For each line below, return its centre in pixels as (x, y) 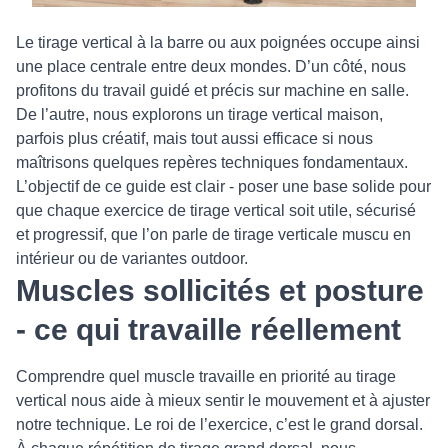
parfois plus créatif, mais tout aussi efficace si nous (194, 138)
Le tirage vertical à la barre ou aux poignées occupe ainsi (218, 42)
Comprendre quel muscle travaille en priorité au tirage (206, 376)
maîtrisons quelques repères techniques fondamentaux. (212, 162)
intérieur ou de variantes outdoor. (132, 258)
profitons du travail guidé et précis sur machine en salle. (212, 90)
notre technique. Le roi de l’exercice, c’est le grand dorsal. (219, 424)
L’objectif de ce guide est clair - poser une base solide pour (223, 186)
